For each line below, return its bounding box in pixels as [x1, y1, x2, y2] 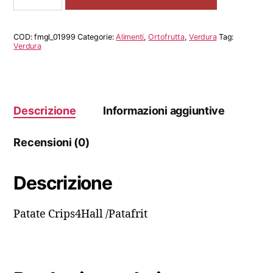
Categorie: [77, 32, 116, 41]
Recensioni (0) [13, 135, 90, 149]
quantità [13, 14, 50, 27]
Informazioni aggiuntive [103, 104, 225, 117]
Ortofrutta [148, 32, 185, 41]
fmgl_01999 [34, 32, 76, 41]
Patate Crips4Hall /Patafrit [13, 207, 148, 221]
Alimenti [116, 32, 144, 41]
